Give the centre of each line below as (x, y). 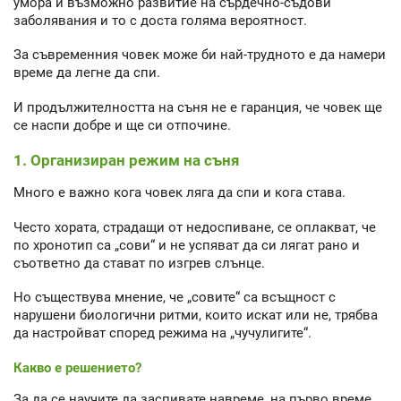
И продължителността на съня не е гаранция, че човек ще (198, 107)
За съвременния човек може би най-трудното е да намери (200, 55)
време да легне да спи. (87, 73)
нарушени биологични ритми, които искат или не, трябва (196, 316)
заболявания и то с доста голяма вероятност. (160, 20)
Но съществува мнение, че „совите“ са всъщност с (175, 298)
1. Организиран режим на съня (127, 161)
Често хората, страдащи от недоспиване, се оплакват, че (195, 227)
